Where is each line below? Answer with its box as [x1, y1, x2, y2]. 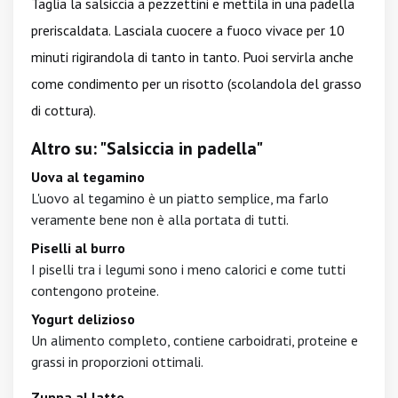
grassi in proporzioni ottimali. [31, 353, 203, 370]
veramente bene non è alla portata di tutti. [31, 211, 289, 228]
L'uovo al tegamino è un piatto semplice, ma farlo [31, 189, 329, 207]
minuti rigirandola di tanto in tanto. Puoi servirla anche [31, 48, 354, 66]
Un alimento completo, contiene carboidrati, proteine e [31, 331, 358, 349]
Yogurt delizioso [31, 310, 135, 328]
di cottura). [31, 101, 96, 119]
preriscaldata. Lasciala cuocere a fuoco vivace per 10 [31, 21, 345, 39]
